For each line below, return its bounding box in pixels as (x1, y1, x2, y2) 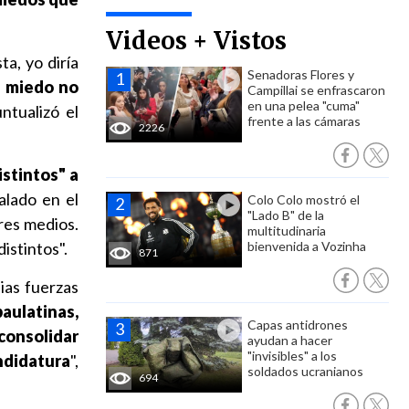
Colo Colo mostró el (247, 192, 360, 207)
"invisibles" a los (247, 348, 337, 363)
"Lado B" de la (247, 207, 324, 223)
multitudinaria (247, 223, 326, 238)
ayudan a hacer (247, 332, 332, 348)
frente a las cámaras (247, 113, 361, 129)
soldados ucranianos (247, 363, 363, 379)
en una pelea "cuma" (247, 98, 360, 113)
